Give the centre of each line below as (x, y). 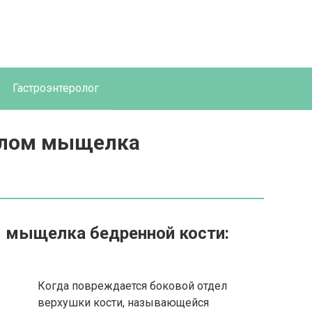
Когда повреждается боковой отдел (132, 286)
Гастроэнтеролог (56, 88)
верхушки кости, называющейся (123, 303)
